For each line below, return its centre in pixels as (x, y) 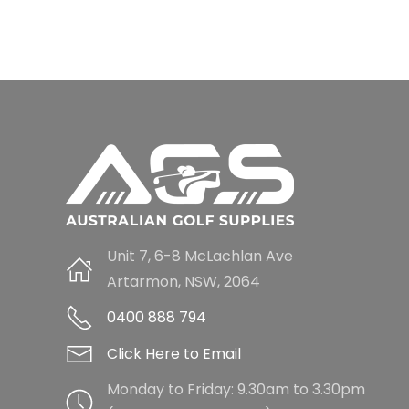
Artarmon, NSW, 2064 (184, 282)
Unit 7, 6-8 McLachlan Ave (200, 256)
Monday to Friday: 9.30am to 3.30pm (236, 389)
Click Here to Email (174, 354)
